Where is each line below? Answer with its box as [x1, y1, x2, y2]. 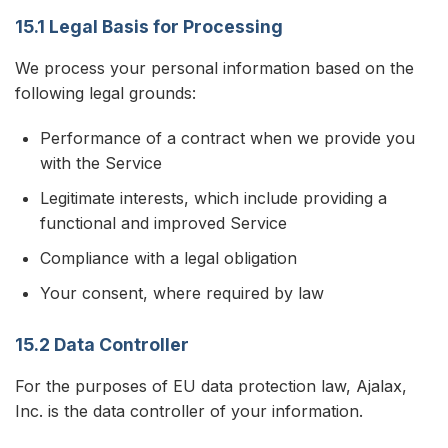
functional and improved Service [40, 213, 287, 233]
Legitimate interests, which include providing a [40, 188, 387, 208]
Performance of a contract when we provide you [40, 128, 415, 148]
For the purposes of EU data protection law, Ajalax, [15, 376, 407, 396]
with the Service [40, 153, 162, 173]
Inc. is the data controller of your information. [15, 401, 363, 421]
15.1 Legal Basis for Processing [15, 16, 283, 37]
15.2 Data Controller [15, 334, 189, 355]
